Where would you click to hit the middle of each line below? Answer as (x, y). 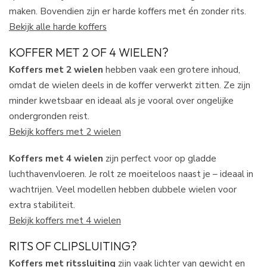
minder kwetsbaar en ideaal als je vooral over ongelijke (121, 101)
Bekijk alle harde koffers (58, 26)
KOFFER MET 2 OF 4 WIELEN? (89, 52)
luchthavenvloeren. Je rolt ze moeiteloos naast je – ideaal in (131, 173)
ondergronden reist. (49, 116)
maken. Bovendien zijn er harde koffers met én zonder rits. (128, 11)
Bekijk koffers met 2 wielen (65, 132)
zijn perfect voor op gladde (160, 158)
